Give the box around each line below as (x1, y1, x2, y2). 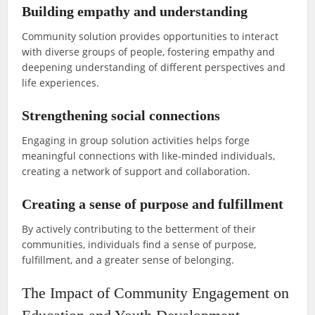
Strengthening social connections (22, 108, 221, 124)
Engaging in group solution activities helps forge (22, 134, 250, 148)
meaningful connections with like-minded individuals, (22, 149, 276, 163)
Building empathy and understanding (22, 4, 248, 20)
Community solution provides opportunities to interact (22, 30, 279, 44)
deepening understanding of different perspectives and (22, 60, 286, 75)
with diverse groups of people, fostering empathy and (22, 45, 276, 59)
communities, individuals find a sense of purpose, (22, 238, 257, 252)
